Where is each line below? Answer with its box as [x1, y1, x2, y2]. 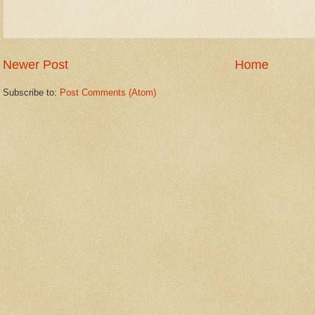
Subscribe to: [3, 86, 60, 98]
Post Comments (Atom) [60, 86, 156, 98]
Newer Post [3, 57, 68, 72]
